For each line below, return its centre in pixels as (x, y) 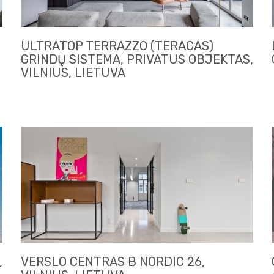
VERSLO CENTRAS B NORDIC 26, (113, 262)
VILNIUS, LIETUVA (73, 73)
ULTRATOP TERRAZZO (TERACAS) (117, 46)
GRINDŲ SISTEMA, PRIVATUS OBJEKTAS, (137, 60)
